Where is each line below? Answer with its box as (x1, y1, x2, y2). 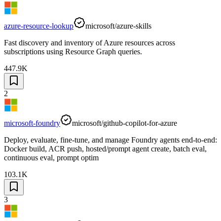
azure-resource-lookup (4, 21, 74, 30)
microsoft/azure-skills (85, 21, 151, 30)
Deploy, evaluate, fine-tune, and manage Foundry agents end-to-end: (4, 135, 217, 144)
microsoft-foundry (4, 118, 60, 127)
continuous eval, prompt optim (4, 153, 99, 162)
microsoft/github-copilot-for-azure (72, 118, 177, 127)
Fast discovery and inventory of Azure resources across (4, 38, 175, 47)
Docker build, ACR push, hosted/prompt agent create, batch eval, (4, 144, 207, 153)
